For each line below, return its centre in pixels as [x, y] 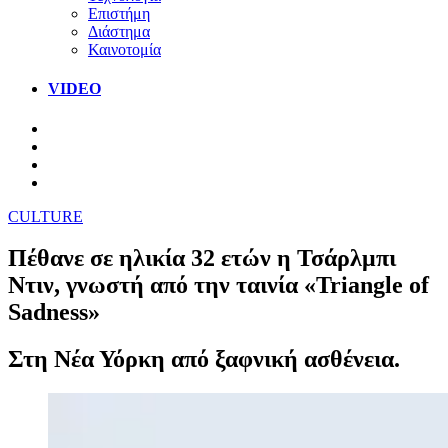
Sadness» [54, 312]
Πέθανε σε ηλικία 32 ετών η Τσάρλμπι [202, 258]
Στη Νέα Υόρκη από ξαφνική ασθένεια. [204, 359]
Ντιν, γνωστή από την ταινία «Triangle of [218, 285]
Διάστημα [119, 31]
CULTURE [45, 216]
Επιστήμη [119, 13]
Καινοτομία [124, 49]
